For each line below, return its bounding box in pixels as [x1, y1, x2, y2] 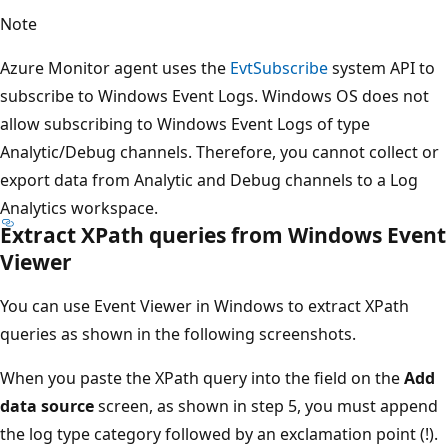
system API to [328, 56, 435, 79]
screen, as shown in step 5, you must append [94, 394, 438, 417]
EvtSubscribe [230, 56, 328, 79]
